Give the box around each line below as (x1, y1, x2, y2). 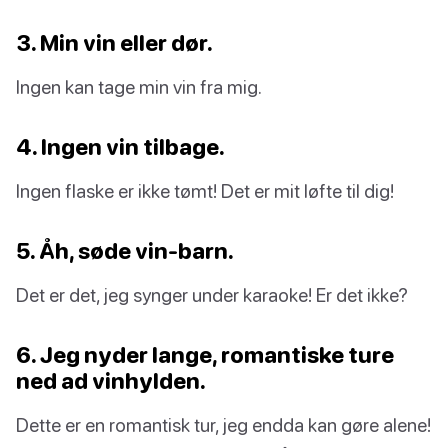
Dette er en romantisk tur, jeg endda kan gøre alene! (16, 413, 431, 437)
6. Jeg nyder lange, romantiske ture (16, 341, 394, 369)
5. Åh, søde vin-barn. (16, 237, 234, 265)
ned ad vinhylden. (16, 367, 206, 395)
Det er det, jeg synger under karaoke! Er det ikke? (16, 283, 408, 307)
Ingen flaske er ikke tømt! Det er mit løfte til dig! (16, 179, 394, 203)
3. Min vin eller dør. (16, 29, 213, 57)
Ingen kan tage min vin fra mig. (16, 75, 262, 99)
